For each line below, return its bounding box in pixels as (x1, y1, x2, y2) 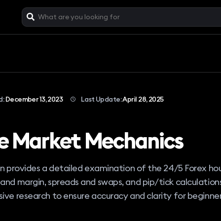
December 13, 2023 (5, 94, 63, 104)
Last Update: (79, 94, 123, 104)
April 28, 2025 (122, 94, 164, 104)
